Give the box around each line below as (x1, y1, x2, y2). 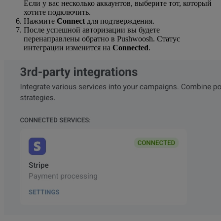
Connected (112, 43, 148, 52)
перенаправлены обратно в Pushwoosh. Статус (24, 35, 180, 43)
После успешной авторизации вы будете (24, 26, 160, 35)
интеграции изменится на (24, 43, 112, 52)
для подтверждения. (85, 17, 154, 26)
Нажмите (24, 17, 57, 26)
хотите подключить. (24, 8, 91, 17)
